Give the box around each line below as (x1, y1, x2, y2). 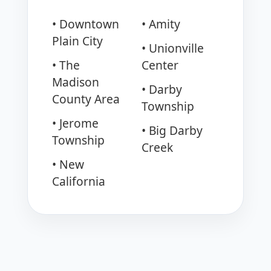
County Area (51, 91, 120, 108)
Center (142, 57, 178, 74)
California (51, 173, 105, 190)
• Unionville (142, 40, 204, 57)
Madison (51, 74, 99, 91)
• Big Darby (142, 122, 203, 139)
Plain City (51, 33, 103, 50)
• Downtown (51, 16, 119, 33)
